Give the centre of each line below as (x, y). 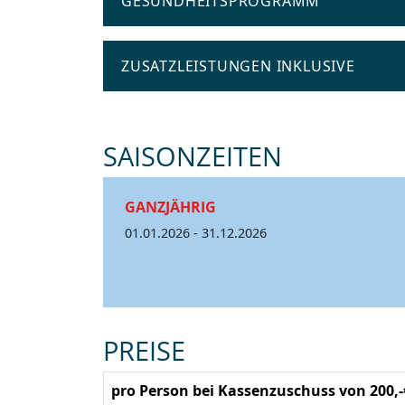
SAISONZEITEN (193, 156)
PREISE (144, 351)
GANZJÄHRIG (170, 207)
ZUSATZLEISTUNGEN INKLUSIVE (238, 66)
